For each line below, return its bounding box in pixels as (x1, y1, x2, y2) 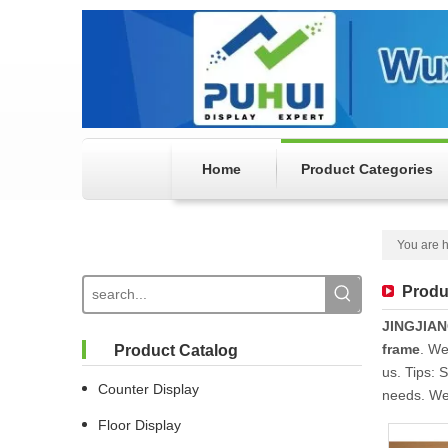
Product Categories (301, 161, 433, 178)
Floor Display (98, 417, 181, 434)
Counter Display (98, 381, 199, 398)
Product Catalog (114, 342, 238, 360)
